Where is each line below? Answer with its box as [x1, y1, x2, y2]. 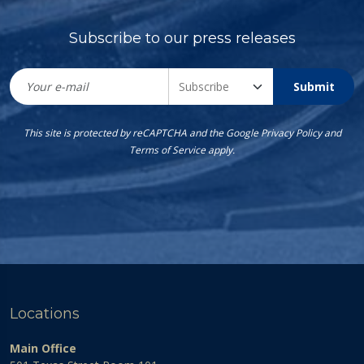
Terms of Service [129, 143, 206, 158]
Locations [10, 305, 80, 323]
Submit [292, 79, 335, 95]
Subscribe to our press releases [68, 29, 296, 48]
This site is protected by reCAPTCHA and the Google [23, 126, 261, 141]
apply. [206, 143, 235, 158]
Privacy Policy [260, 126, 322, 141]
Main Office [10, 340, 76, 357]
